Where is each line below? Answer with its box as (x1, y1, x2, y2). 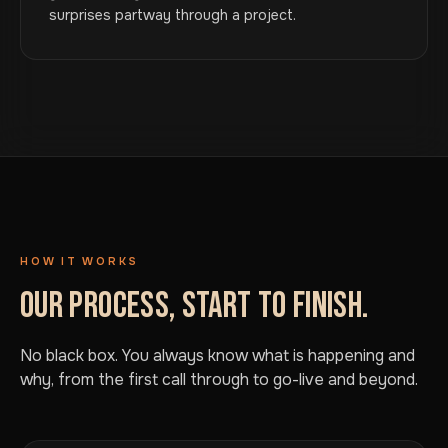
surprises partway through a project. (49, 6, 296, 24)
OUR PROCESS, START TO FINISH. (20, 285, 369, 328)
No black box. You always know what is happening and (20, 345, 415, 366)
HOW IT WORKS (20, 254, 139, 268)
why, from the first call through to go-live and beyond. (20, 369, 418, 390)
